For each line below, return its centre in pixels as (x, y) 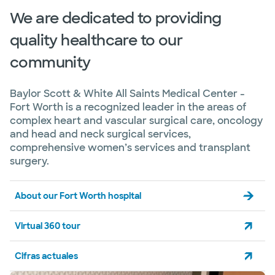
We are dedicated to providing (116, 18)
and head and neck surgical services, (100, 134)
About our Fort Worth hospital (78, 196)
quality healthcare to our (96, 41)
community (50, 63)
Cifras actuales (46, 256)
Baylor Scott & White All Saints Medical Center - (127, 94)
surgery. (29, 161)
